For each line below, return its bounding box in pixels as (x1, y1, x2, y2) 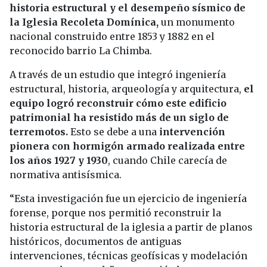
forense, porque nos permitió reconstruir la (10, 207, 221, 219)
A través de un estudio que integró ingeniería (10, 69, 226, 81)
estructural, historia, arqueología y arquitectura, (10, 83, 241, 95)
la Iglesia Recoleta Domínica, (10, 16, 159, 29)
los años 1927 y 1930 (10, 154, 108, 167)
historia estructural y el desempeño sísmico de (10, 2, 246, 14)
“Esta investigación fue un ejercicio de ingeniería (10, 193, 247, 205)
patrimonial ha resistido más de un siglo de (10, 111, 229, 124)
